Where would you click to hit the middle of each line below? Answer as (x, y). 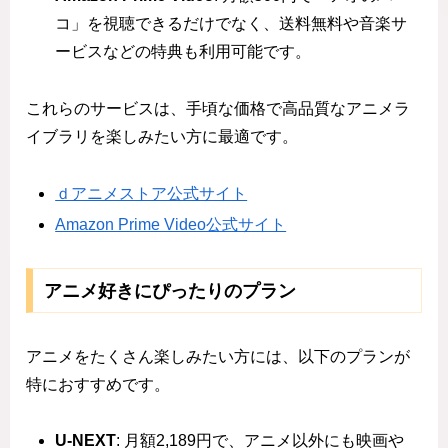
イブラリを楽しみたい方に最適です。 (162, 136)
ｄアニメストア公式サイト (151, 193)
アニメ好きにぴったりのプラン (169, 290)
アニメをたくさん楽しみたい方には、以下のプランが (218, 356)
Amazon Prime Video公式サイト (171, 224)
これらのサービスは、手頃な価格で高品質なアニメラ (218, 108)
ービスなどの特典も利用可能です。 (183, 52)
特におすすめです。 (98, 384)
